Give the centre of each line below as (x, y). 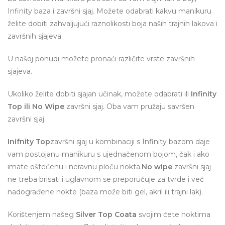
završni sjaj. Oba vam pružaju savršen (129, 107)
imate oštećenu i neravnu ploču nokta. (75, 167)
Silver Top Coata (106, 215)
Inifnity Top (29, 142)
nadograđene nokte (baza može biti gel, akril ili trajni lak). (105, 192)
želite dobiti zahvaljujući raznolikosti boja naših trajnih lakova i (113, 24)
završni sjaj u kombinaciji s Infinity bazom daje (130, 142)
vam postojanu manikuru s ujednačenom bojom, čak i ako (108, 154)
